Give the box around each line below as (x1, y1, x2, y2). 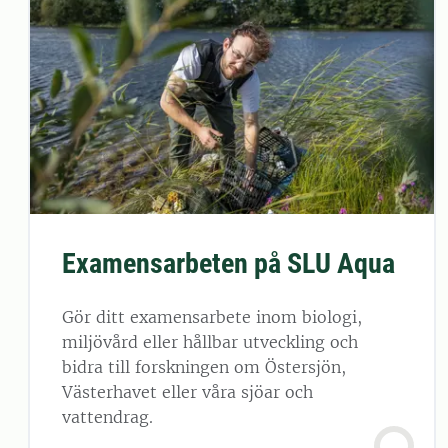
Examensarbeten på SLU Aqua (62, 246, 395, 280)
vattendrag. (62, 406, 153, 427)
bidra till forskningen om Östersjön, (62, 356, 346, 377)
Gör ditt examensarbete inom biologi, (62, 306, 362, 327)
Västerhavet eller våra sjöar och (62, 381, 313, 402)
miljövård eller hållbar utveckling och (62, 331, 358, 352)
